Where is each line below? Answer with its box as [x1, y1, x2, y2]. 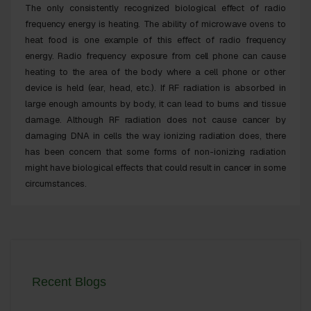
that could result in [143, 161, 224, 174]
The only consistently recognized [25, 1, 176, 14]
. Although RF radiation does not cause [59, 113, 242, 126]
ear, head [90, 81, 131, 94]
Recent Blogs [32, 274, 106, 289]
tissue [261, 97, 286, 110]
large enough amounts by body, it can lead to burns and [25, 97, 262, 110]
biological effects [72, 161, 144, 174]
